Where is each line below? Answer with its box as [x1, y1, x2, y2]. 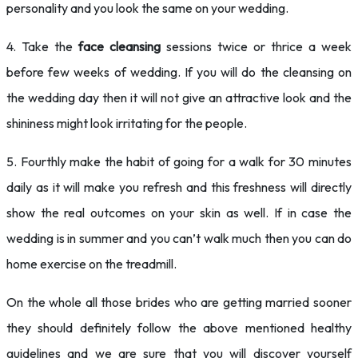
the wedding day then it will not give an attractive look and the [6, 89, 352, 105]
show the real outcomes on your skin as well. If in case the [6, 205, 352, 221]
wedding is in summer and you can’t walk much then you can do [6, 230, 352, 246]
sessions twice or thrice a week [161, 38, 352, 54]
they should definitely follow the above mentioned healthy [6, 320, 352, 336]
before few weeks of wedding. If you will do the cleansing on [6, 64, 352, 80]
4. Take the [6, 38, 78, 54]
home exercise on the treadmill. [6, 256, 177, 272]
